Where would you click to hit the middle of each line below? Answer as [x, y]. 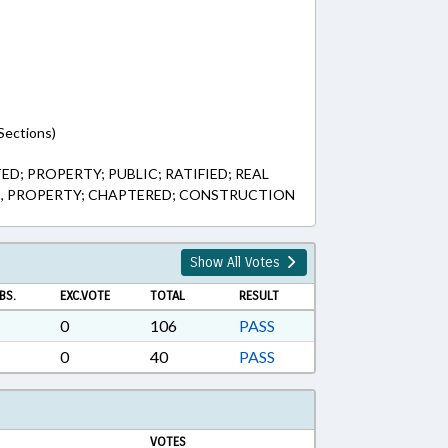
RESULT [259, 296]
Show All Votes [237, 262]
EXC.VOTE [84, 296]
